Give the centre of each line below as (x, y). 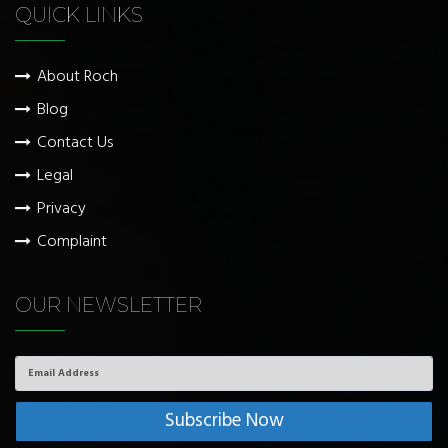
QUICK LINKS (79, 14)
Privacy (61, 208)
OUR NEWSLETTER (108, 304)
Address (41, 387)
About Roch (77, 76)
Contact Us (75, 142)
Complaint (72, 241)
